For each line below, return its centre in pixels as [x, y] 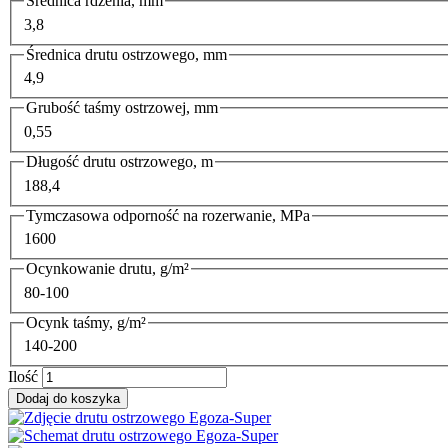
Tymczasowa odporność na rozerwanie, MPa [168, 215]
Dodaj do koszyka [68, 399]
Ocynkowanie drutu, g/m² [107, 269]
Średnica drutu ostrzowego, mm [126, 54]
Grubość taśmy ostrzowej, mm [122, 108]
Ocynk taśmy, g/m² [86, 322]
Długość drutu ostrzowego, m [119, 161]
